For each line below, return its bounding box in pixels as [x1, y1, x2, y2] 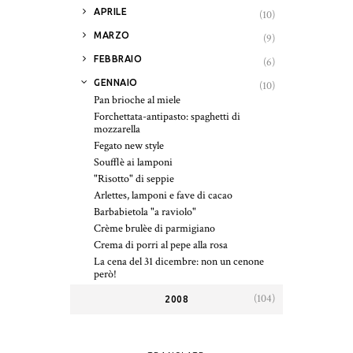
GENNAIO [94, 76, 138, 87]
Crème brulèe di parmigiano [94, 221, 215, 236]
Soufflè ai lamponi [94, 154, 173, 169]
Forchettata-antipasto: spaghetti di [94, 109, 240, 124]
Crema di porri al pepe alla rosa [94, 237, 228, 252]
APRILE [94, 6, 127, 17]
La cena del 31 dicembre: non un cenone [94, 254, 264, 269]
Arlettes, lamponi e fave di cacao [94, 188, 232, 203]
